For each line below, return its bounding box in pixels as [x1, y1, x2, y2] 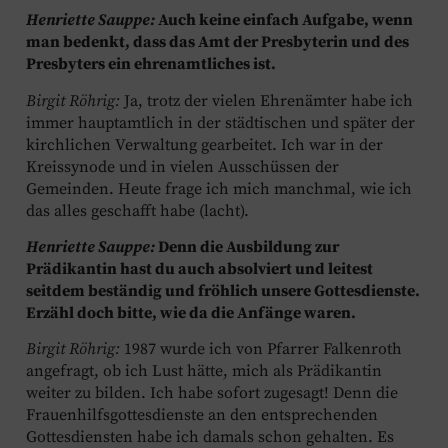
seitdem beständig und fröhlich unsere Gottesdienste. [26, 280, 420, 301]
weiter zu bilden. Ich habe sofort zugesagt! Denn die [26, 383, 398, 404]
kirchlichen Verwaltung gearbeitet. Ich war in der [26, 134, 383, 155]
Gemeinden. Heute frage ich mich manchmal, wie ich [26, 178, 412, 199]
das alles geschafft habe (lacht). [26, 200, 249, 221]
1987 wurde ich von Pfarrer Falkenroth [120, 339, 402, 360]
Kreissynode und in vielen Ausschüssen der [26, 156, 339, 177]
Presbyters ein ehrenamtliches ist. [26, 54, 276, 75]
